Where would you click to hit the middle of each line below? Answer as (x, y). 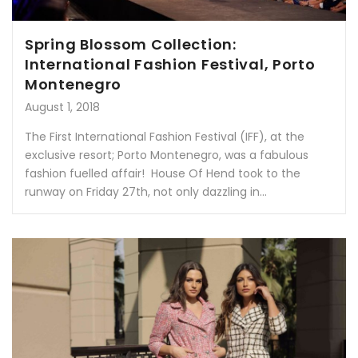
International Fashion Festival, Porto (170, 65)
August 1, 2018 (62, 107)
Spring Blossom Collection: (131, 45)
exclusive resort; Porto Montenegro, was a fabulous (167, 155)
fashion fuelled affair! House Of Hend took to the (163, 174)
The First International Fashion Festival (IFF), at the (165, 137)
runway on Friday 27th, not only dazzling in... (146, 192)
